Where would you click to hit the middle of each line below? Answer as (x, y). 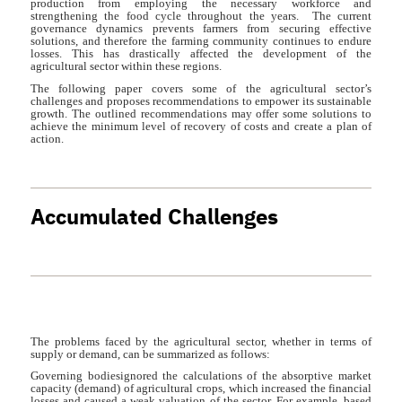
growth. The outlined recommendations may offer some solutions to (201, 113)
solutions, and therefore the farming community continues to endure (201, 40)
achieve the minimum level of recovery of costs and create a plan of (201, 126)
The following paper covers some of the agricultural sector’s (201, 88)
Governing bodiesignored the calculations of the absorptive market (201, 376)
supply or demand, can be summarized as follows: (150, 354)
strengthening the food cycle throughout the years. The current (201, 15)
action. (47, 138)
